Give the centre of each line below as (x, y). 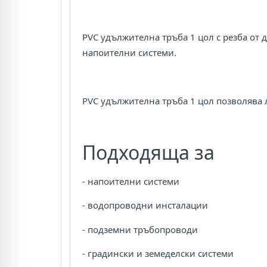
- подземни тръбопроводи (140, 229)
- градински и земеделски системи (158, 254)
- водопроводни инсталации (145, 205)
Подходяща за (148, 152)
